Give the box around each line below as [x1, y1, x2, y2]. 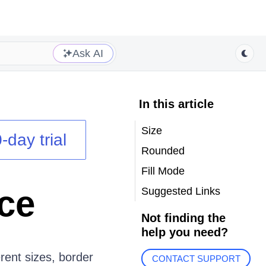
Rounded [141, 145, 185, 157]
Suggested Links [141, 185, 220, 197]
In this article [138, 97, 214, 110]
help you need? [141, 226, 228, 239]
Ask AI [72, 47, 103, 59]
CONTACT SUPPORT [151, 254, 240, 264]
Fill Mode [141, 165, 185, 177]
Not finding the [141, 211, 226, 224]
